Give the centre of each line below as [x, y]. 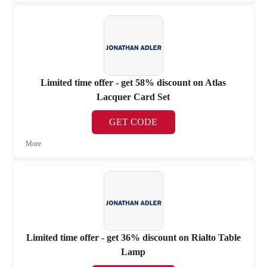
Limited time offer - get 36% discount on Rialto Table [133, 238]
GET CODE [133, 122]
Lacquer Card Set [133, 97]
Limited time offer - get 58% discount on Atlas [133, 82]
